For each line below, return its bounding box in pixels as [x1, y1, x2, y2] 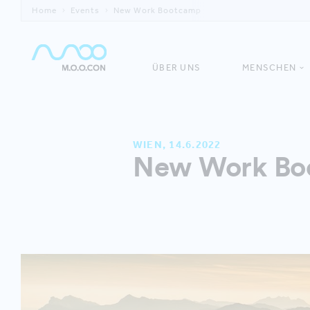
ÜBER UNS [152, 62, 201, 73]
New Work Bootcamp [113, 6, 201, 15]
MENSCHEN [242, 62, 296, 73]
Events [71, 6, 100, 15]
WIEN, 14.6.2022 [132, 138, 221, 151]
